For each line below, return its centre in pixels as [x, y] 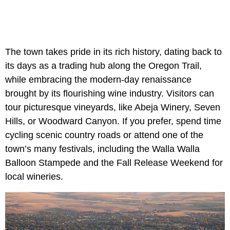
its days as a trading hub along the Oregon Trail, [103, 66]
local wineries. [34, 177]
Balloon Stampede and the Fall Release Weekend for [114, 163]
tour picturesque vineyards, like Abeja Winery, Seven [113, 108]
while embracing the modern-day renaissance [98, 80]
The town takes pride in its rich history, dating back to [113, 52]
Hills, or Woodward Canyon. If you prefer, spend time [113, 121]
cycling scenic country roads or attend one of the [104, 135]
